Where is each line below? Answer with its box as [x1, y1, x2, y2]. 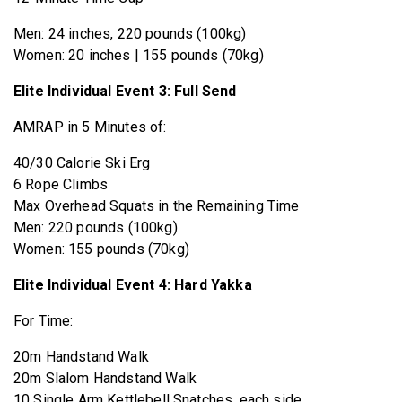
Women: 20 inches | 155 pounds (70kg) [13, 46, 264, 64]
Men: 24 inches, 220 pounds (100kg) [13, 24, 247, 42]
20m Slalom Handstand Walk [13, 369, 197, 387]
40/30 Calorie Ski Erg [13, 153, 151, 171]
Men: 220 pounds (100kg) [13, 218, 178, 236]
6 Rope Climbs [13, 175, 109, 193]
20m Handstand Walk [13, 347, 149, 365]
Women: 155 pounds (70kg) [13, 240, 189, 258]
